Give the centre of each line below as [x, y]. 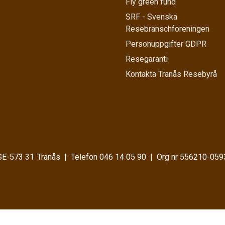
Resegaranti [147, 59]
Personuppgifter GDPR [166, 44]
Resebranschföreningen [167, 29]
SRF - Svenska [151, 17]
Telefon [85, 157]
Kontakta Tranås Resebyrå [171, 74]
